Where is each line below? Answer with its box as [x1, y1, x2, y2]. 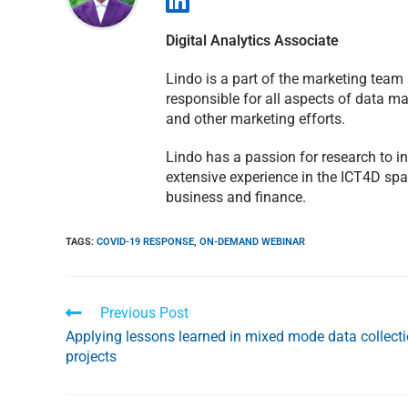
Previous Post [100, 304, 189, 322]
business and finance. [166, 189, 306, 207]
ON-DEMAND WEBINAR [199, 236, 305, 249]
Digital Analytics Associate [166, 32, 339, 50]
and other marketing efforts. [166, 110, 345, 128]
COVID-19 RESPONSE [97, 236, 194, 249]
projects [66, 348, 117, 366]
